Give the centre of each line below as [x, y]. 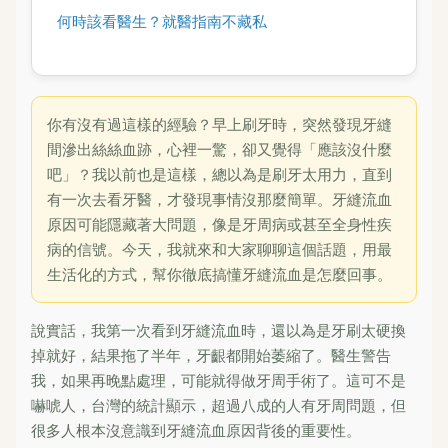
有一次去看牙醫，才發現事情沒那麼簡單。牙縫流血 [219, 199]
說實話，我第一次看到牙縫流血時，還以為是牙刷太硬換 [218, 330]
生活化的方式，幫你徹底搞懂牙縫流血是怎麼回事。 [219, 274]
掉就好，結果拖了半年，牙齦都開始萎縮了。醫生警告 [211, 355]
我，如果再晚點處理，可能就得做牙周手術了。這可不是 [218, 380]
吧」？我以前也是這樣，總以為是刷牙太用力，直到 [219, 174]
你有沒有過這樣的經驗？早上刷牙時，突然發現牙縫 [219, 124]
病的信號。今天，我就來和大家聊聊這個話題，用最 [219, 249]
